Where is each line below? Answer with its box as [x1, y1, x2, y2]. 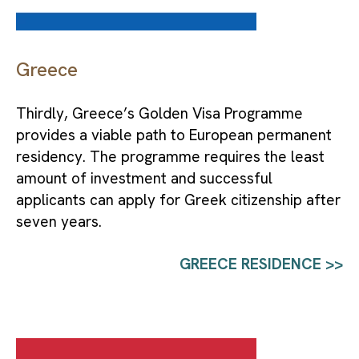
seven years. [16, 212, 102, 232]
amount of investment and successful [16, 168, 272, 189]
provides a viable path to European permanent [16, 125, 332, 146]
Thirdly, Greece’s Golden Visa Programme [16, 103, 303, 124]
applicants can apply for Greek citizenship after [16, 190, 341, 211]
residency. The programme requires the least [16, 147, 325, 167]
